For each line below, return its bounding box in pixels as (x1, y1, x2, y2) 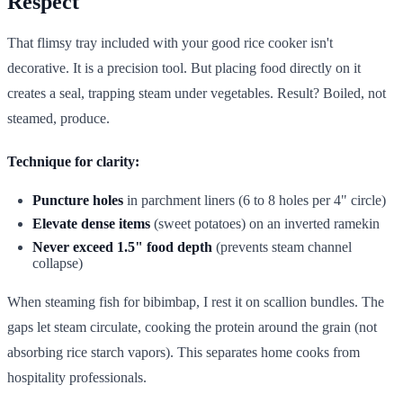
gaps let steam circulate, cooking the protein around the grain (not (7, 318, 377, 335)
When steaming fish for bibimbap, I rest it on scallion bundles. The (7, 293, 384, 309)
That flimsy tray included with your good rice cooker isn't (7, 34, 333, 50)
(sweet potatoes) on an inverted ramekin (150, 215, 380, 231)
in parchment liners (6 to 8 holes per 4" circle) (123, 192, 386, 208)
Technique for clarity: (7, 153, 139, 169)
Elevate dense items (32, 215, 150, 231)
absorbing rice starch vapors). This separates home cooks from (7, 344, 360, 360)
